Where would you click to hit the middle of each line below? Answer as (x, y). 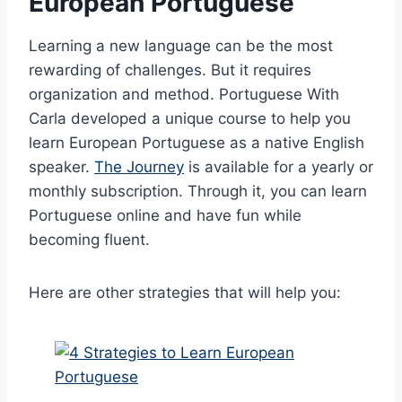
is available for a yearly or (279, 166)
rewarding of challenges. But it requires (170, 70)
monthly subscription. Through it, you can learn (198, 191)
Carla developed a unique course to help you (190, 118)
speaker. (61, 166)
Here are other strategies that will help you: (187, 292)
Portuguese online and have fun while (165, 215)
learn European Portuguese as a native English (197, 142)
